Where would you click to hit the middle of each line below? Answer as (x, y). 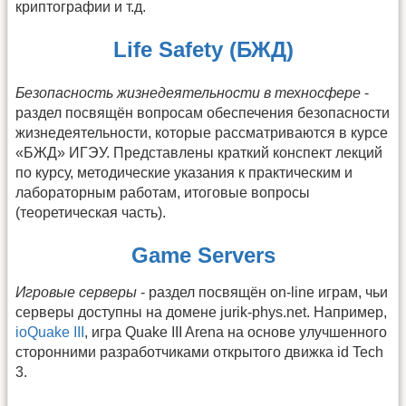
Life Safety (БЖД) (203, 50)
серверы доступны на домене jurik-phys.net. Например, (201, 313)
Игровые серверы (76, 293)
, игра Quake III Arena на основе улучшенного (236, 333)
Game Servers (203, 256)
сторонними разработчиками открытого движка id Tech (199, 353)
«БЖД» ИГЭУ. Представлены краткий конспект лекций (199, 152)
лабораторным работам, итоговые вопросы (163, 192)
